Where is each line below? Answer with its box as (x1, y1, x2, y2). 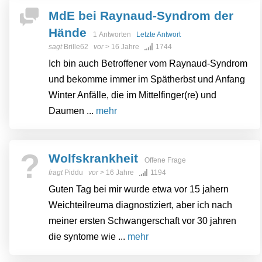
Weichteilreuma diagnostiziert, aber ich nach (49, 200, 232, 211)
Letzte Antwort (136, 30, 181, 39)
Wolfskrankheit (49, 151, 138, 166)
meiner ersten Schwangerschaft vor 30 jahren (49, 216, 236, 226)
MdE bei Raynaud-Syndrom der (49, 9, 233, 23)
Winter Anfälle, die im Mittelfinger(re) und (49, 90, 216, 101)
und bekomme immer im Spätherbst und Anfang (49, 74, 245, 85)
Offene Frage (143, 156, 186, 165)
